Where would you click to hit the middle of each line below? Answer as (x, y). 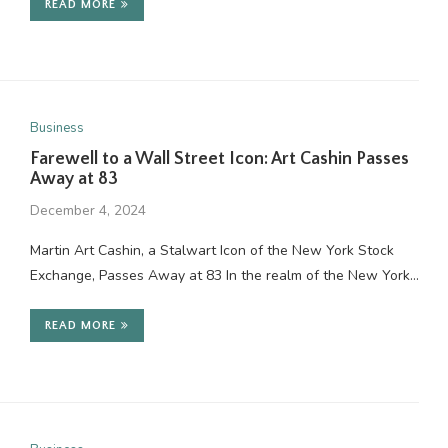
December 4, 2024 (87, 211)
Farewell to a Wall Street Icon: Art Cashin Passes (219, 159)
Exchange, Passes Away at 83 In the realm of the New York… (224, 276)
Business (56, 128)
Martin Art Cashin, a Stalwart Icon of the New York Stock (211, 251)
